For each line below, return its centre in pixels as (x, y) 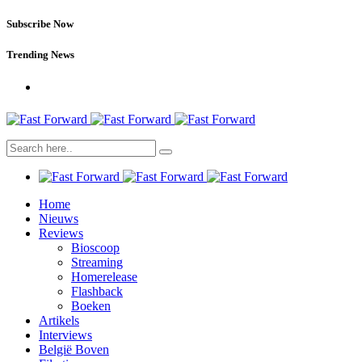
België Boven (74, 349)
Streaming (97, 262)
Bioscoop (95, 247)
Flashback (97, 291)
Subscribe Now (40, 24)
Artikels (59, 320)
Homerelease (104, 276)
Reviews (61, 233)
